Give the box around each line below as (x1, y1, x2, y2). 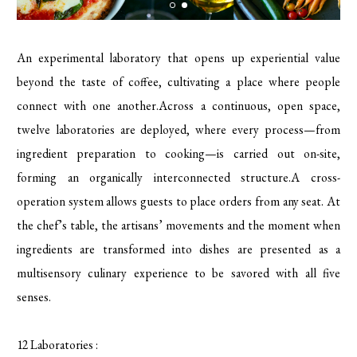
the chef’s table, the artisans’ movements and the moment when (16, 216, 341, 233)
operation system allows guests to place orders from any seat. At (16, 192, 341, 210)
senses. (16, 288, 51, 305)
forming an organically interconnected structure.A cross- (16, 168, 341, 186)
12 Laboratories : (16, 335, 98, 353)
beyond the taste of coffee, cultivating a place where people (16, 73, 341, 90)
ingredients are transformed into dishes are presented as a (16, 240, 341, 257)
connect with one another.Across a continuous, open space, (16, 96, 341, 114)
